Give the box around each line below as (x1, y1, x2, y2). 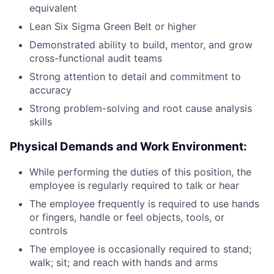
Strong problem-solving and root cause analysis (29, 102, 252, 115)
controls (29, 224, 67, 237)
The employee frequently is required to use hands (29, 197, 259, 210)
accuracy (29, 84, 72, 97)
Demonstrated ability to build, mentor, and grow (29, 39, 253, 51)
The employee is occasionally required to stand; (29, 242, 251, 255)
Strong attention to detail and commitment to (29, 70, 241, 83)
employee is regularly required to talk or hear (29, 179, 239, 191)
